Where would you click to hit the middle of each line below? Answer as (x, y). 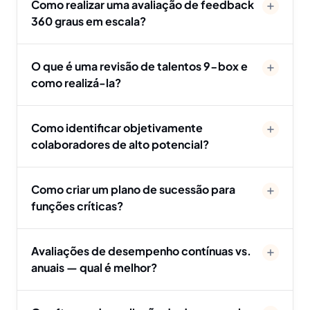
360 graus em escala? (89, 21)
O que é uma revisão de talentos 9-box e (139, 66)
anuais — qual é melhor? (94, 268)
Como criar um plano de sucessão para (133, 190)
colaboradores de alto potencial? (120, 145)
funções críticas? (77, 206)
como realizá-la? (76, 83)
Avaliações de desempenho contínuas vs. (141, 251)
